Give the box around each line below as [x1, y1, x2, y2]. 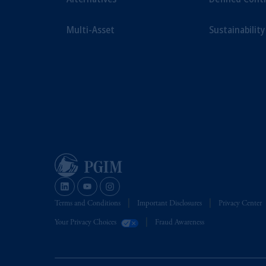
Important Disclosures [137, 200, 202, 208]
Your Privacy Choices [55, 219, 116, 227]
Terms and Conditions [55, 200, 121, 208]
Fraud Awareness [155, 219, 204, 227]
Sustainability [209, 23, 265, 36]
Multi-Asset [66, 23, 115, 36]
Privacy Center [218, 200, 262, 208]
